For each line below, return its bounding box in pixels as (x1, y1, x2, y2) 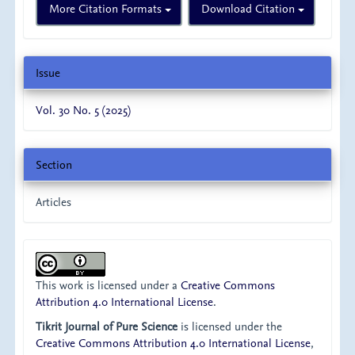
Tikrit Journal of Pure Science (36, 319, 178, 334)
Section (36, 156, 73, 172)
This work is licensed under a (36, 277, 181, 292)
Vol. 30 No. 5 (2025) (36, 101, 132, 117)
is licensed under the (177, 319, 283, 334)
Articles (36, 193, 72, 209)
